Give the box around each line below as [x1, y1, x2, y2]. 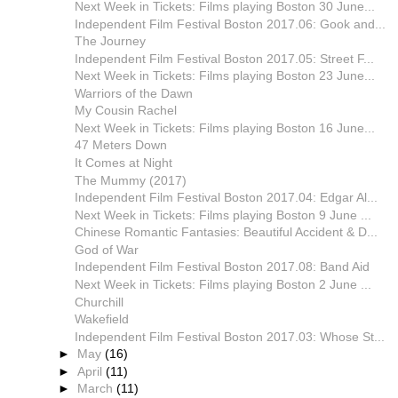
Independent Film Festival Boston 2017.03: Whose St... [74, 329, 385, 344]
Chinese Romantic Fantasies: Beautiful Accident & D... [74, 225, 378, 240]
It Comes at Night [74, 155, 172, 171]
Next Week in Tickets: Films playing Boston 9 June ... [74, 207, 371, 222]
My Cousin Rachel [74, 103, 177, 118]
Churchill [74, 294, 123, 309]
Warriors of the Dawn [74, 85, 193, 100]
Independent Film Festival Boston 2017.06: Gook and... [74, 16, 386, 31]
